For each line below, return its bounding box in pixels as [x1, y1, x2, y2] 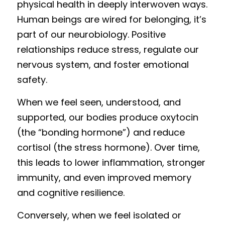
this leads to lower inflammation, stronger [17, 156, 205, 169]
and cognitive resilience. [17, 186, 125, 199]
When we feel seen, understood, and [17, 96, 181, 108]
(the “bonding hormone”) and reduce [17, 126, 185, 139]
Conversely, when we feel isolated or [17, 209, 181, 221]
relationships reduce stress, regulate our [17, 43, 199, 56]
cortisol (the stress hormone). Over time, [17, 141, 200, 154]
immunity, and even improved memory [17, 171, 191, 184]
